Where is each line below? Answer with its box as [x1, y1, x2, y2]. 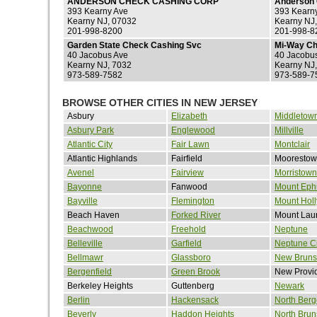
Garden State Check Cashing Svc [67, 40, 202, 50]
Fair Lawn [171, 139, 209, 149]
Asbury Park [67, 125, 114, 135]
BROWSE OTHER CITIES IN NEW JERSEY [62, 96, 258, 108]
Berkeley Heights [67, 280, 133, 291]
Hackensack [171, 294, 219, 305]
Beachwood [67, 224, 113, 234]
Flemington [171, 195, 214, 206]
